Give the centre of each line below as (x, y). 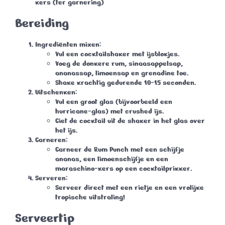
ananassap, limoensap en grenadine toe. (122, 73)
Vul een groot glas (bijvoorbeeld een (114, 102)
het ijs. (66, 131)
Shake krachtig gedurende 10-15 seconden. (126, 83)
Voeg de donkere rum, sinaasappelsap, (119, 64)
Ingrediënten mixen (67, 45)
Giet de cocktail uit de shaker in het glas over (130, 121)
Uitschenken (55, 92)
